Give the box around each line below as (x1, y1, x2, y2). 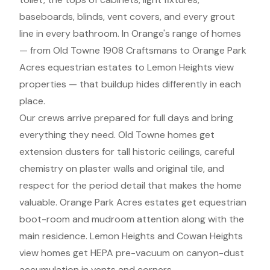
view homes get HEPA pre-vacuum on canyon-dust (19, 246, 244, 259)
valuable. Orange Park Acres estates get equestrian (19, 196, 246, 209)
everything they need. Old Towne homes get (19, 128, 215, 141)
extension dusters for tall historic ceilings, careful (19, 145, 234, 158)
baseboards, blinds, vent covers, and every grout (19, 10, 235, 23)
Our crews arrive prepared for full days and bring (19, 111, 233, 124)
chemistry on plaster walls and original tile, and (19, 162, 224, 175)
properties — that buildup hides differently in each (19, 78, 241, 90)
